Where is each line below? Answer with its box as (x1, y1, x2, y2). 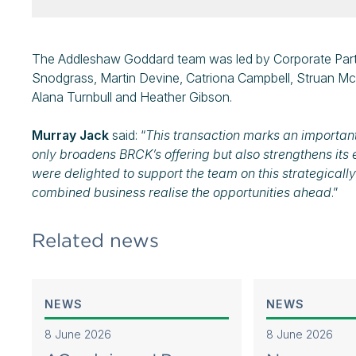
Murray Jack (32, 127, 109, 143)
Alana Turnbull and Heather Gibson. (32, 89, 232, 105)
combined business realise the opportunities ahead (32, 184, 331, 200)
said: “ (109, 127, 145, 143)
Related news (32, 229, 159, 252)
